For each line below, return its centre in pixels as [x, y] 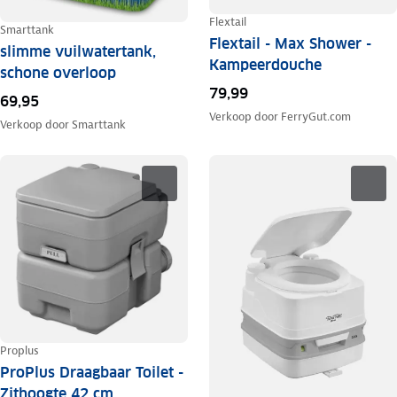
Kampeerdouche [265, 66]
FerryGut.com [315, 117]
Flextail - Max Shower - [290, 44]
